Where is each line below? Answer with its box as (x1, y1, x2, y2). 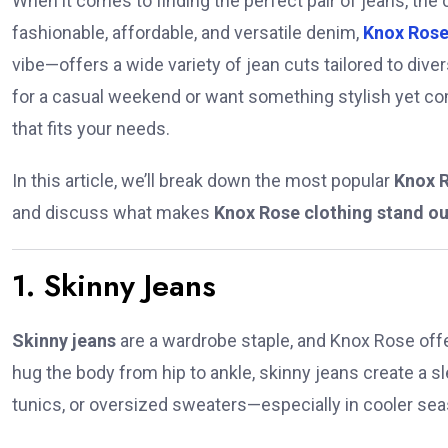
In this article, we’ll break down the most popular (12, 170, 394, 192)
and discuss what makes (12, 202, 214, 224)
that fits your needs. (12, 118, 170, 140)
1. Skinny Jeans (12, 264, 216, 308)
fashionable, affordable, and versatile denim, (12, 22, 363, 44)
